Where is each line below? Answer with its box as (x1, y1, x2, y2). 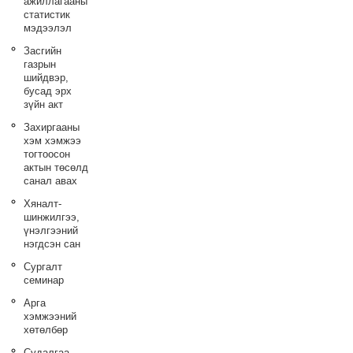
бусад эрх (24, 85, 72, 97)
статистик (24, 9, 71, 20)
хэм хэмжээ (24, 135, 82, 147)
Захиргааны (24, 121, 80, 133)
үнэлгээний (24, 225, 79, 236)
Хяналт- (24, 198, 62, 210)
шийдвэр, (24, 72, 69, 84)
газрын (24, 58, 57, 70)
